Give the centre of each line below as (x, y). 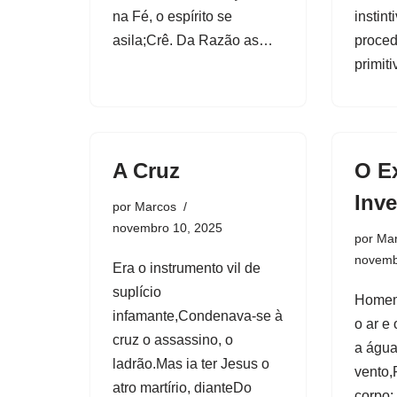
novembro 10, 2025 (167, 227)
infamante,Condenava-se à (198, 315)
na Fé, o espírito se (172, 16)
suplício (137, 292)
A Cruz (146, 170)
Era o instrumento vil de (187, 268)
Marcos (156, 206)
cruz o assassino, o (173, 339)
